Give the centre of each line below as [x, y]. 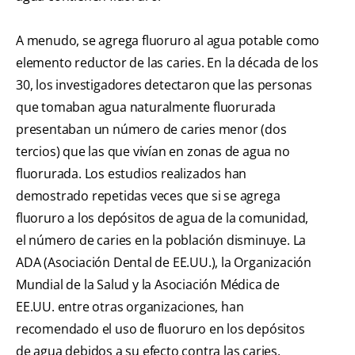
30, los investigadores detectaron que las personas [164, 85]
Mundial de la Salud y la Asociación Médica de [148, 285]
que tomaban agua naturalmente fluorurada [146, 107]
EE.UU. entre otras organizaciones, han [130, 307]
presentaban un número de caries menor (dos [151, 130]
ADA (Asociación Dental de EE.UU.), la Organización [164, 263]
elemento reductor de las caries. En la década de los [167, 63]
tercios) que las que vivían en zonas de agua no [153, 152]
